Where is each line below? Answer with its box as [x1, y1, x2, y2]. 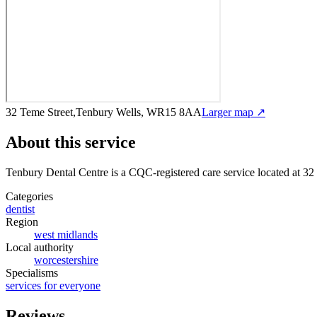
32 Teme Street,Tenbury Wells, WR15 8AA [6, 105, 202, 118]
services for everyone [6, 279, 100, 292]
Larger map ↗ [202, 105, 265, 118]
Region [6, 215, 38, 228]
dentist [6, 202, 35, 215]
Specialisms [6, 266, 58, 279]
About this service [6, 132, 136, 151]
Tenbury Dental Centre [6, 166, 108, 178]
